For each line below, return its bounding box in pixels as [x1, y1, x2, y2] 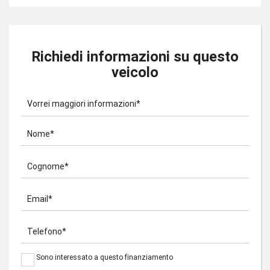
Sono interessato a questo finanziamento [36, 253, 173, 262]
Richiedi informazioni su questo [31, 48, 239, 66]
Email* [27, 194, 52, 204]
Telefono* [27, 227, 66, 237]
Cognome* [27, 162, 69, 172]
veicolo [111, 64, 159, 81]
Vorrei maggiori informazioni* [27, 99, 140, 109]
